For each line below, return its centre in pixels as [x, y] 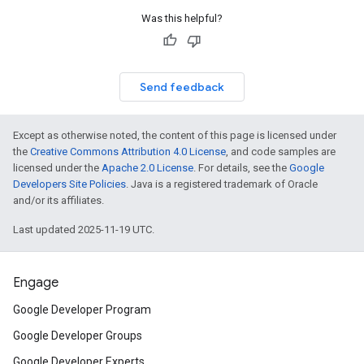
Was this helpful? [182, 18]
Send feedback [182, 87]
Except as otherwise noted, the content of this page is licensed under [175, 135]
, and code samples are [281, 152]
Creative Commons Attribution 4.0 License [128, 152]
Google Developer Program [82, 310]
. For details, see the [241, 168]
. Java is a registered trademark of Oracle [222, 184]
